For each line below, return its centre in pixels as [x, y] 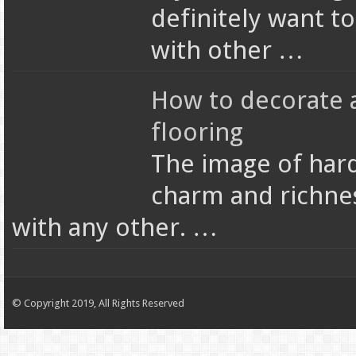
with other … [227, 50]
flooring [197, 132]
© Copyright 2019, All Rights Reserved [98, 304]
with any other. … [114, 228]
